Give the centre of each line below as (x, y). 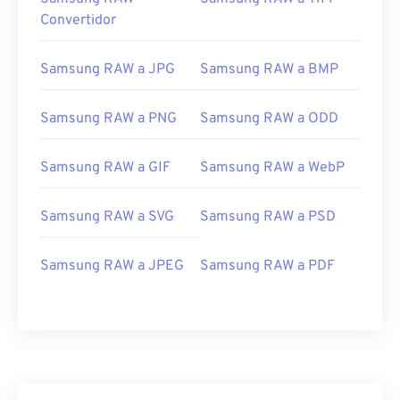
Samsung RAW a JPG (108, 70)
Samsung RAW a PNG (108, 119)
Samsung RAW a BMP (269, 70)
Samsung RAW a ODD (269, 119)
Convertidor (78, 21)
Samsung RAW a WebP (272, 168)
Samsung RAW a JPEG (112, 267)
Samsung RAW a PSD (268, 217)
